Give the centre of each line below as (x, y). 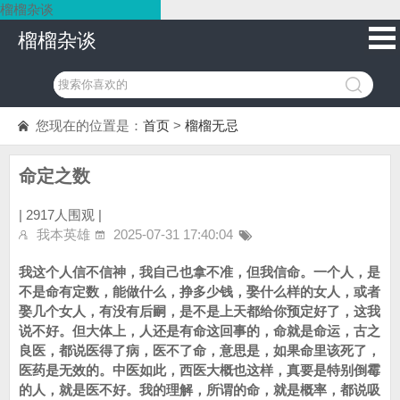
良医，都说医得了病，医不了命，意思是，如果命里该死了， (200, 350)
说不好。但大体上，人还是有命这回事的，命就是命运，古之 (200, 331)
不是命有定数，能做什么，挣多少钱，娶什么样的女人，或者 (200, 292)
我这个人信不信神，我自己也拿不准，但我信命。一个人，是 (200, 272)
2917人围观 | (64, 215)
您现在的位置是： (89, 125)
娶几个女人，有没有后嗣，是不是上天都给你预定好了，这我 (200, 311)
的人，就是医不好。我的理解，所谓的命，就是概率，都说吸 (200, 390)
